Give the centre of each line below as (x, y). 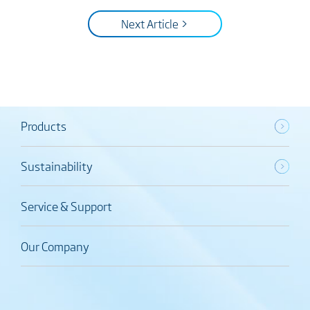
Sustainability (56, 166)
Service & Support (66, 206)
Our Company (55, 246)
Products (43, 126)
